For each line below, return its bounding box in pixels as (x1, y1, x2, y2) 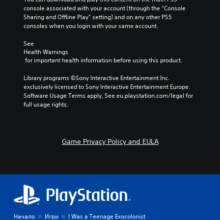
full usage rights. (24, 100, 68, 109)
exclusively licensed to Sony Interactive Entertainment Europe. (24, 82, 190, 91)
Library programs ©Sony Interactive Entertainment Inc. (24, 74, 169, 82)
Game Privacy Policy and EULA (61, 137, 159, 146)
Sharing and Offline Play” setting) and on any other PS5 (24, 13, 172, 21)
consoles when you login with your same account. (24, 22, 158, 30)
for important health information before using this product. (25, 56, 182, 64)
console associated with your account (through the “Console (24, 4, 186, 12)
